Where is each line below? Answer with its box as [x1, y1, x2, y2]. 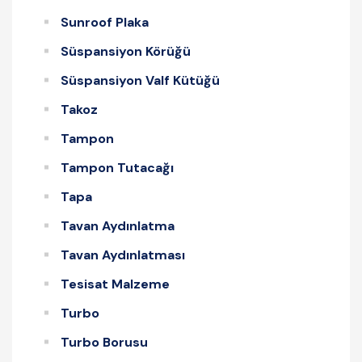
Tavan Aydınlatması [61, 246, 185, 263]
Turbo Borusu [61, 333, 148, 351]
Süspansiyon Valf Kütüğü [61, 71, 220, 89]
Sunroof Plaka [61, 13, 149, 31]
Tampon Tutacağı [61, 158, 174, 176]
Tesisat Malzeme [61, 275, 170, 293]
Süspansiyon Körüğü [61, 42, 191, 60]
